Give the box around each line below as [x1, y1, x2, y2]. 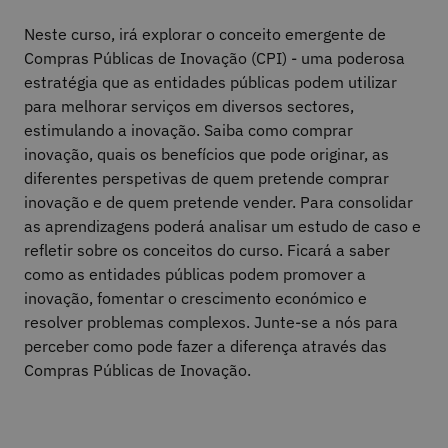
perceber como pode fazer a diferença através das [24, 335, 387, 356]
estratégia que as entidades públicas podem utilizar [24, 71, 397, 92]
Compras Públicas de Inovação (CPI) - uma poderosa [24, 47, 405, 68]
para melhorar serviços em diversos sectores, [24, 95, 354, 116]
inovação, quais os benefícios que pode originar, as [24, 143, 389, 164]
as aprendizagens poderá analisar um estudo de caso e [24, 215, 421, 236]
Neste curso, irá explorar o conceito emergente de [24, 23, 386, 44]
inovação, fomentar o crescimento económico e [24, 287, 367, 308]
